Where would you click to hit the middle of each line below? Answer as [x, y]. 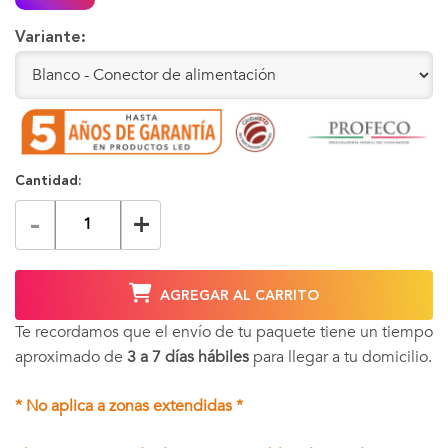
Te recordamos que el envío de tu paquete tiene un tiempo [224, 331]
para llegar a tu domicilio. [340, 356]
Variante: [50, 37]
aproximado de [71, 356]
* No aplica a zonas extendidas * [129, 405]
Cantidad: [48, 180]
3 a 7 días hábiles [188, 356]
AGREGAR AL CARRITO [237, 295]
